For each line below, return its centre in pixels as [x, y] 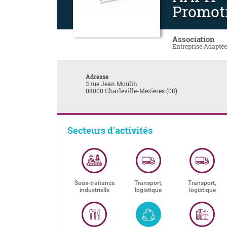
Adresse [97, 77]
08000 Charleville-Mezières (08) [131, 91]
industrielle [94, 190]
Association [194, 39]
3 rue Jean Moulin [111, 84]
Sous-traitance [94, 183]
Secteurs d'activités [110, 130]
